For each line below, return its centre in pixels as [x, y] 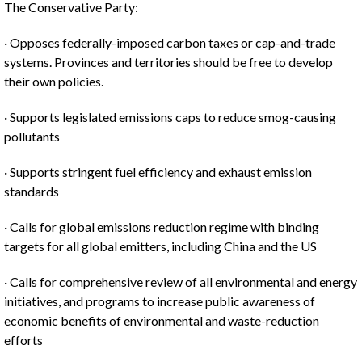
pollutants [32, 136]
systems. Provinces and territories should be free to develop [168, 62]
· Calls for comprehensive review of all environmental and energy [181, 282]
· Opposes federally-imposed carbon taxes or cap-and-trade [170, 42]
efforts [23, 340]
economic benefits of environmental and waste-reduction [162, 320]
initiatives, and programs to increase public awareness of [160, 301]
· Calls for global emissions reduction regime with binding [162, 227]
